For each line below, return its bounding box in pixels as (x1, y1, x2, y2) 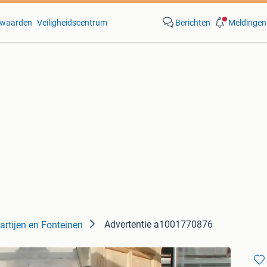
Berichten (175, 18, 210, 27)
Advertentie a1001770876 (104, 219, 213, 230)
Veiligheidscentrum (36, 18, 107, 27)
